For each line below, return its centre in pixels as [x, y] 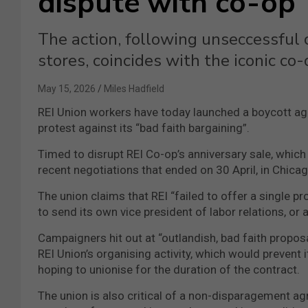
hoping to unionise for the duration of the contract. [169, 269]
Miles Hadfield [134, 88]
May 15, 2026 [67, 88]
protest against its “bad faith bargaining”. [144, 128]
